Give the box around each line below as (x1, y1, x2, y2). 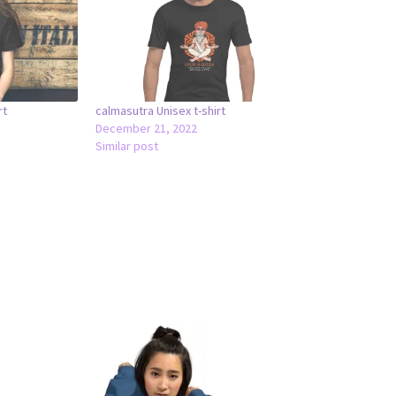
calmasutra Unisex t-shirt (95, 102, 226, 118)
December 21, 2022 (95, 119, 198, 136)
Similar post (95, 137, 159, 154)
